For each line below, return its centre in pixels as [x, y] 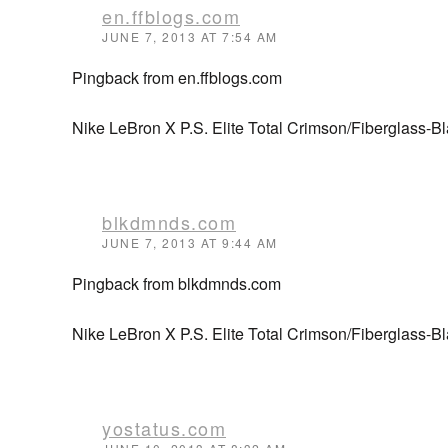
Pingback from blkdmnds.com [176, 283]
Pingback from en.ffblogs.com [177, 77]
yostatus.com [164, 428]
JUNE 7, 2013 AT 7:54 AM [190, 36]
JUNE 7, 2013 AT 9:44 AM [190, 242]
